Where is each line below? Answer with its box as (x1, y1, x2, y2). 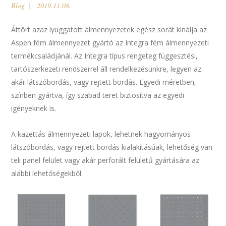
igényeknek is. (11, 103, 56, 113)
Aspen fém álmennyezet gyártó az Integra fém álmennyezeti (11, 38, 209, 47)
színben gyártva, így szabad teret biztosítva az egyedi (11, 90, 185, 100)
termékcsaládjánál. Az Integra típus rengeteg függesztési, (11, 51, 198, 61)
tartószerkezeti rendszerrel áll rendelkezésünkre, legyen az (11, 64, 202, 74)
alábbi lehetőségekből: (11, 168, 83, 178)
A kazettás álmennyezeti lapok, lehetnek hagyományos (11, 129, 191, 139)
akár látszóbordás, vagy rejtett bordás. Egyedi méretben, (11, 77, 197, 87)
